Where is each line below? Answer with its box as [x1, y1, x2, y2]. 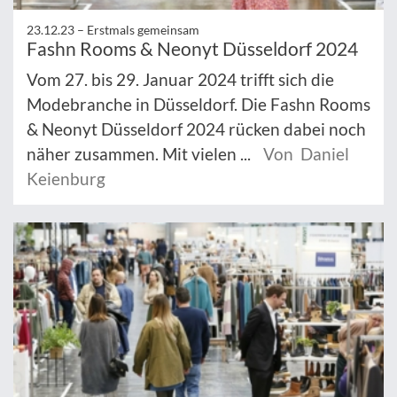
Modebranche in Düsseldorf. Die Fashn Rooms [27, 94, 370, 115]
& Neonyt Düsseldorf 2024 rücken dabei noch [27, 119, 366, 140]
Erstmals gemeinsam [87, 22, 199, 38]
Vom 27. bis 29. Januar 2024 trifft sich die [27, 69, 334, 90]
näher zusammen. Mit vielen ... [27, 144, 254, 165]
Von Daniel [263, 144, 349, 165]
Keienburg [27, 168, 105, 190]
